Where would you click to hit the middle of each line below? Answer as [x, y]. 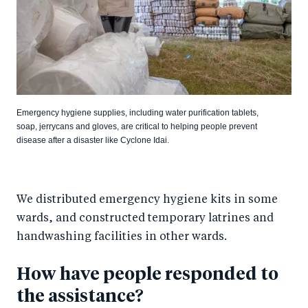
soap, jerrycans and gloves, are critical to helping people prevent [137, 127]
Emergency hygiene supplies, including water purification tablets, [137, 113]
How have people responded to [147, 275]
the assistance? [80, 297]
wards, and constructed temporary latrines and [145, 219]
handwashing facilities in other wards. [122, 238]
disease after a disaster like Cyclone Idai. [93, 141]
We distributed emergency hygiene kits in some [147, 200]
